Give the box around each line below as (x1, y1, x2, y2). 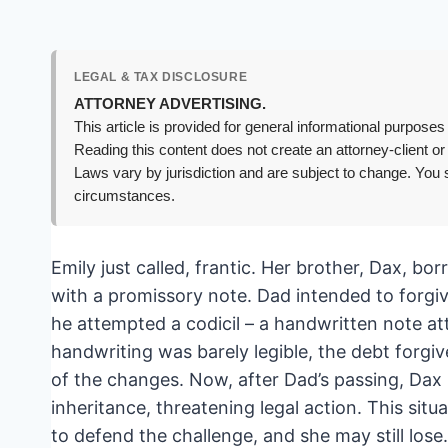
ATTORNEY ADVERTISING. (74, 96, 266, 113)
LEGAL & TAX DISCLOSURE (74, 70, 248, 85)
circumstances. (74, 188, 175, 205)
